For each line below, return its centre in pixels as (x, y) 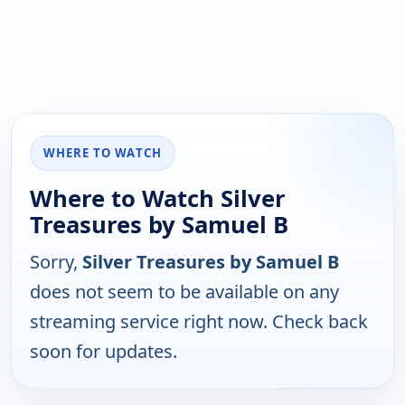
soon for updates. (104, 352)
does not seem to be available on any (184, 292)
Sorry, (56, 262)
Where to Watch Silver (158, 199)
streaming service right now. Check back (199, 322)
